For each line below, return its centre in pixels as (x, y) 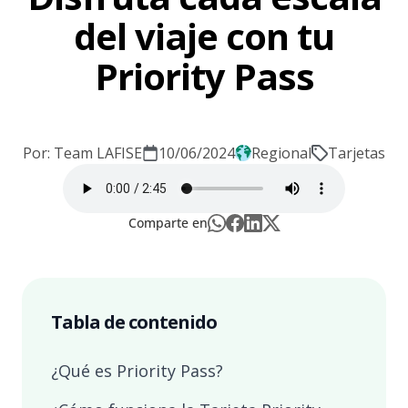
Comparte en (168, 223)
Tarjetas (357, 153)
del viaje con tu (204, 36)
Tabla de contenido (134, 322)
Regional (281, 153)
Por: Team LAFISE (82, 153)
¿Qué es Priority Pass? (137, 371)
